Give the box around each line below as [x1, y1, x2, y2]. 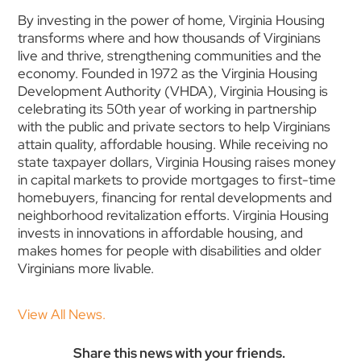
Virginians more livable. [18, 259, 155, 278]
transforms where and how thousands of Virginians [18, 29, 322, 48]
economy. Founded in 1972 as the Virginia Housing [18, 64, 318, 83]
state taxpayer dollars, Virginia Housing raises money [18, 153, 337, 172]
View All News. [18, 305, 106, 323]
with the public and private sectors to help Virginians [18, 118, 331, 136]
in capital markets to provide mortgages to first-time [18, 171, 337, 189]
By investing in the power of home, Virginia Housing [18, 11, 326, 30]
